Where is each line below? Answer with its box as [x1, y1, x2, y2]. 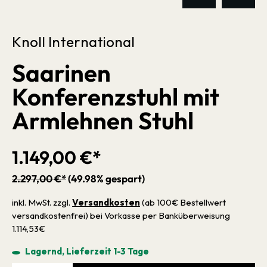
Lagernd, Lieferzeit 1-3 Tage [25, 246, 149, 257]
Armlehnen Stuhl [12, 105, 194, 135]
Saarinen [12, 58, 111, 88]
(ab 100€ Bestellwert [140, 197, 226, 208]
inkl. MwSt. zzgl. [12, 197, 72, 208]
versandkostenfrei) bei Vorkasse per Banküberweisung [12, 210, 230, 221]
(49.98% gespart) [68, 172, 145, 185]
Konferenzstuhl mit [12, 82, 219, 111]
